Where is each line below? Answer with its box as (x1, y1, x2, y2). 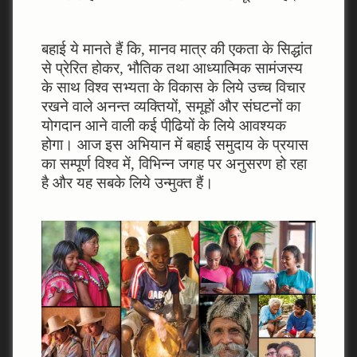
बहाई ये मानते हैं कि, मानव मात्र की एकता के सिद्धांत (41, 40, 312, 57)
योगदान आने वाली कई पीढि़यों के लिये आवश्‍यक (41, 116, 286, 134)
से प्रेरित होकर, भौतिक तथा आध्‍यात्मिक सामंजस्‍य (41, 59, 303, 76)
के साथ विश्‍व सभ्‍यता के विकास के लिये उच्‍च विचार (41, 78, 305, 96)
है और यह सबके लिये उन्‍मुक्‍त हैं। (41, 174, 214, 191)
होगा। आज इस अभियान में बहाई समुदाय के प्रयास (41, 135, 308, 153)
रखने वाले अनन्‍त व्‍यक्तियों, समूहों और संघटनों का (41, 97, 300, 115)
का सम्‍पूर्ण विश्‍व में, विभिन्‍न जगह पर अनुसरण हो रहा (41, 155, 307, 172)
